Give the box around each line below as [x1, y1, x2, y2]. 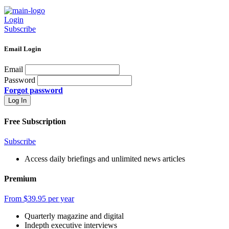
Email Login [4, 45, 41, 53]
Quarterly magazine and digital [25, 212, 124, 221]
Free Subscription [4, 117, 66, 126]
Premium [4, 174, 36, 184]
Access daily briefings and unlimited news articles [25, 154, 185, 163]
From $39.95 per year [4, 194, 74, 203]
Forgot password [4, 86, 63, 95]
